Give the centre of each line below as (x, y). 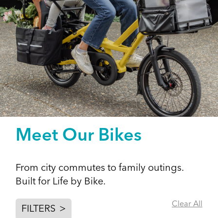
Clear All (187, 204)
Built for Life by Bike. (61, 182)
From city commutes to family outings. (100, 168)
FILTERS (38, 209)
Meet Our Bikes (79, 136)
